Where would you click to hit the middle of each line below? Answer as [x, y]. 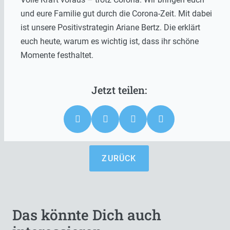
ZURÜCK [119, 158]
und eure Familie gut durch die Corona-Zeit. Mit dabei [116, 13]
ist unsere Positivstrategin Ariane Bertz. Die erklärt [110, 27]
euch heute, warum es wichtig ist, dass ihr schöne [110, 41]
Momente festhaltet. [57, 55]
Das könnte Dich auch [87, 215]
